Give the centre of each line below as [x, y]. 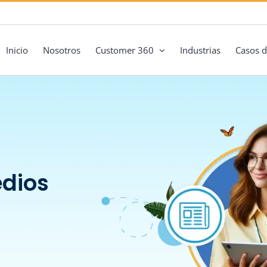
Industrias [200, 50]
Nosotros [62, 50]
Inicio [17, 50]
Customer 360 [125, 50]
